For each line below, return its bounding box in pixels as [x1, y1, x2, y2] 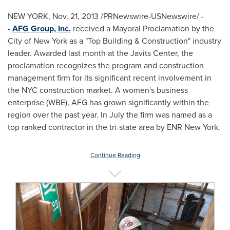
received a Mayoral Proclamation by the [71, 23, 214, 34]
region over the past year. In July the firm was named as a [8, 109, 212, 121]
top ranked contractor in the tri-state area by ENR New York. [8, 121, 220, 133]
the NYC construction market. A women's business [8, 84, 188, 96]
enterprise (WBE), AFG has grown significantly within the [8, 97, 209, 108]
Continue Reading [90, 150, 140, 160]
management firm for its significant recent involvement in [8, 72, 212, 84]
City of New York [8, 35, 67, 47]
